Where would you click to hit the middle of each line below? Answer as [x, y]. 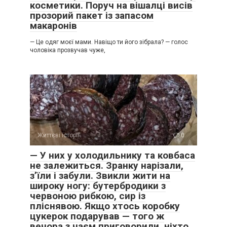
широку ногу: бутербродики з [98, 186]
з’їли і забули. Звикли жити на [100, 176]
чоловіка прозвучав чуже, [68, 50]
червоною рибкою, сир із [88, 196]
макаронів [53, 26]
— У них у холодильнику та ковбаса [112, 156]
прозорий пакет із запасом [92, 16]
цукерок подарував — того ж [97, 216]
